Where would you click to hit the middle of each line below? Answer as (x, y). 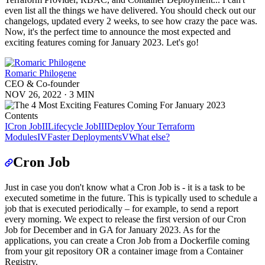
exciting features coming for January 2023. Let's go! (102, 42)
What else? (149, 137)
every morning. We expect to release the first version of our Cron (125, 219)
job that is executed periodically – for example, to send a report (122, 208)
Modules (21, 137)
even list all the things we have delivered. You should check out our (130, 10)
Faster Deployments (85, 137)
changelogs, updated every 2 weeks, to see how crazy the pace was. (131, 21)
